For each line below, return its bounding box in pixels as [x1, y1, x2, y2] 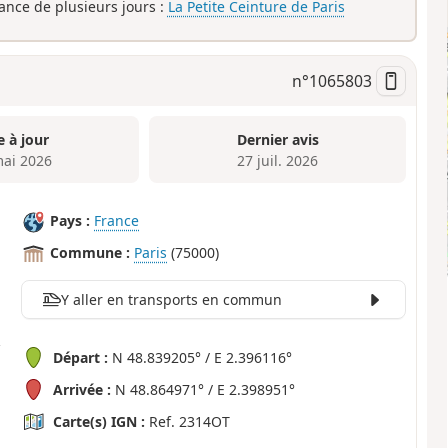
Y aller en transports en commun [60, 290, 282, 310]
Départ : [53, 348, 109, 368]
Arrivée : [53, 380, 112, 400]
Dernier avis [236, 129, 319, 149]
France [94, 211, 140, 231]
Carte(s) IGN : [53, 412, 146, 432]
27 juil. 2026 [237, 150, 319, 170]
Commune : [50, 243, 131, 263]
